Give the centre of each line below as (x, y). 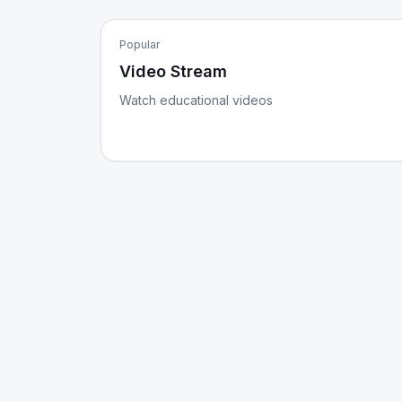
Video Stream (173, 71)
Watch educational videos (196, 100)
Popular (140, 44)
